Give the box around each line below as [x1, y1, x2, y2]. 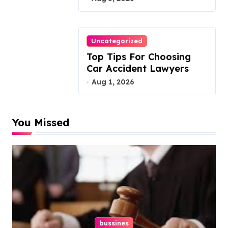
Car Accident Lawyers [87, 62, 189, 74]
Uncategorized [91, 36, 142, 45]
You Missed [12, 116, 70, 129]
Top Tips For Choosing [87, 50, 191, 63]
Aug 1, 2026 [92, 77, 135, 87]
